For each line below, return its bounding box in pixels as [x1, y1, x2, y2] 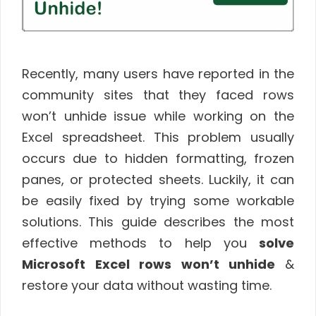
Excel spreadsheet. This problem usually [22, 128, 294, 146]
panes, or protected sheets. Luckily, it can [22, 170, 294, 188]
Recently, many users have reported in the [22, 64, 294, 83]
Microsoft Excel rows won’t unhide [22, 255, 285, 273]
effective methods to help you [22, 233, 259, 252]
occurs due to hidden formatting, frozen [22, 149, 294, 167]
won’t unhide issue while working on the [22, 107, 294, 125]
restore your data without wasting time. [22, 276, 272, 294]
